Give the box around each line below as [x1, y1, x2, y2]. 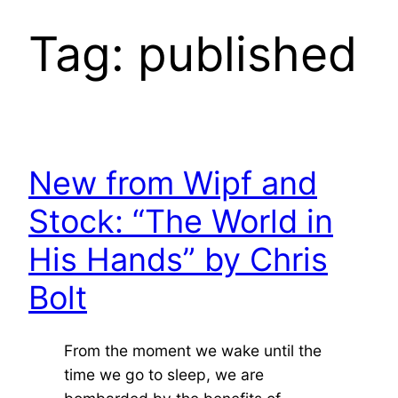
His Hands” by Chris [28, 239, 328, 279]
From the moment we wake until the [64, 340, 322, 360]
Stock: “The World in [28, 201, 333, 241]
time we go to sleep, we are [64, 364, 264, 384]
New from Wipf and [28, 163, 317, 203]
